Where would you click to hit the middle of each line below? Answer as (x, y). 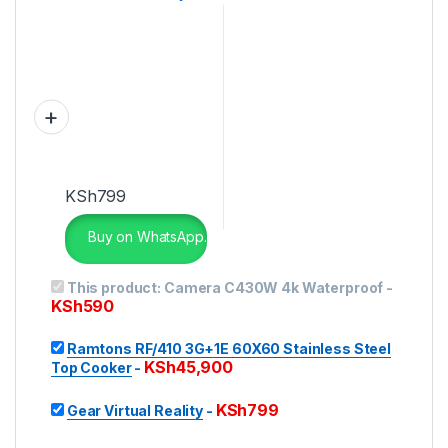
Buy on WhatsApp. (145, 237)
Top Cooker (91, 367)
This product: (115, 287)
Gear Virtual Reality (135, 410)
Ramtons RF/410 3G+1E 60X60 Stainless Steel (228, 348)
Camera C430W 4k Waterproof (273, 287)
